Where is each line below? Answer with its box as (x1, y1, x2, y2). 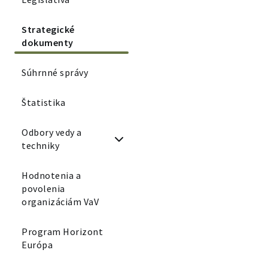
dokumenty (22, 36, 74, 48)
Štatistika (22, 96, 65, 108)
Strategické (22, 23, 75, 35)
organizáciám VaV (22, 196, 99, 208)
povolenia (22, 182, 65, 194)
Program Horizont (22, 226, 103, 237)
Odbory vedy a (22, 126, 82, 138)
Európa (22, 239, 53, 251)
